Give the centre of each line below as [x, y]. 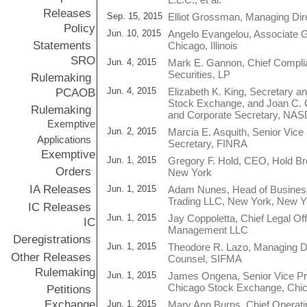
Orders [73, 171]
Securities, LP [199, 74]
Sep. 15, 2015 [135, 16]
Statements [62, 45]
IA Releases [60, 189]
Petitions [69, 289]
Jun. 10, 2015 [134, 33]
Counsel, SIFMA [205, 258]
